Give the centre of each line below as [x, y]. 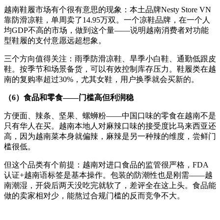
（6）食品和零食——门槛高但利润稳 [69, 97]
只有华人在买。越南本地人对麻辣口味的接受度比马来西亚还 [110, 126]
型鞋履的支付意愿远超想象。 [55, 41]
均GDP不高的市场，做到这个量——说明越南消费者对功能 [106, 30]
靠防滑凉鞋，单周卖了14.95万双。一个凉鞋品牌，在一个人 [107, 20]
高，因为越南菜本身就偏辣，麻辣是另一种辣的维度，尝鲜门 [110, 136]
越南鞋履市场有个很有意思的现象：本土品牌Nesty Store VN [108, 10]
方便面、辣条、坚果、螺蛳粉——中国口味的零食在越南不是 [110, 116]
